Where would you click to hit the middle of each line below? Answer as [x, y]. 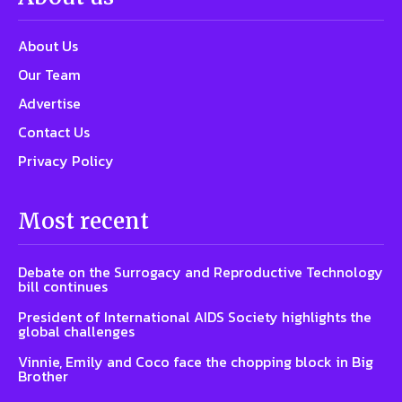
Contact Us [54, 131]
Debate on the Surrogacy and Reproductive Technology [201, 271]
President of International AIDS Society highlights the [195, 316]
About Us [48, 45]
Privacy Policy [66, 160]
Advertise [49, 103]
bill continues [63, 286]
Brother [43, 376]
